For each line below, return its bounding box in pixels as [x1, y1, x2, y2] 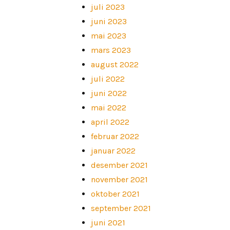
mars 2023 [90, 45, 131, 55]
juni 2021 [90, 217, 125, 227]
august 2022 [90, 59, 139, 69]
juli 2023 [90, 2, 125, 12]
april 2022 [90, 117, 129, 127]
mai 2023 [90, 30, 126, 41]
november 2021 [90, 174, 148, 184]
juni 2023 [90, 16, 127, 26]
